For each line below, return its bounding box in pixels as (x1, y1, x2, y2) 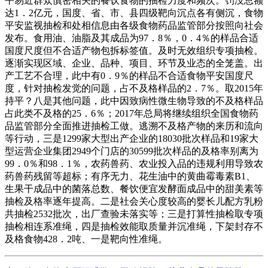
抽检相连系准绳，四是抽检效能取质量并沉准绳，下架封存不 (5, 221, 263, 232)
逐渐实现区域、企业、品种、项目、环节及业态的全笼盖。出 (5, 57, 263, 68)
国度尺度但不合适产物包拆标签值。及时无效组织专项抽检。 (5, 45, 263, 56)
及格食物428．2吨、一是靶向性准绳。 (5, 233, 167, 244)
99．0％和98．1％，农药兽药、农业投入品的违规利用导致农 (5, 158, 263, 169)
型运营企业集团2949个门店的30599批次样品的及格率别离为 (5, 145, 258, 156)
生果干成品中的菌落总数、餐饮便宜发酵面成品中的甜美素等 (5, 183, 263, 194)
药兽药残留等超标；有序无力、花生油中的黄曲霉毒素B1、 (5, 170, 255, 181)
